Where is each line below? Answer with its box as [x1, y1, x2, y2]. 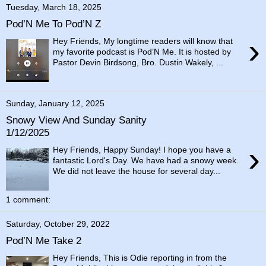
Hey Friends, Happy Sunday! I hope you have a [53, 145, 232, 154]
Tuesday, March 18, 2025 [6, 2, 102, 12]
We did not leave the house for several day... [53, 166, 221, 176]
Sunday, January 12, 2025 [6, 98, 104, 108]
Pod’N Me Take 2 [6, 235, 81, 247]
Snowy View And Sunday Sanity [6, 114, 147, 126]
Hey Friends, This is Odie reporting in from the [53, 253, 227, 262]
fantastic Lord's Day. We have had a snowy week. [53, 156, 242, 165]
